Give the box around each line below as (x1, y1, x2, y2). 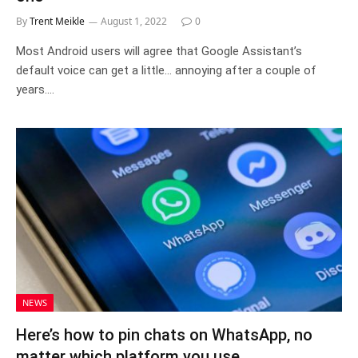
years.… (16, 82, 54, 97)
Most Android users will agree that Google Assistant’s (16, 44, 302, 58)
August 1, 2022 (101, 14, 167, 28)
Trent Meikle (30, 14, 85, 28)
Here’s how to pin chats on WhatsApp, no (16, 324, 312, 344)
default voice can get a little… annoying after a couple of (16, 63, 316, 78)
